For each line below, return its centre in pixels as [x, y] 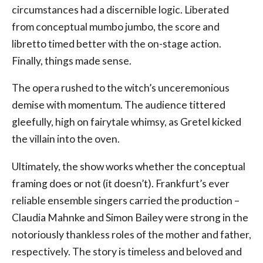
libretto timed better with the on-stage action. [117, 43]
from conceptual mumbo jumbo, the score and [116, 26]
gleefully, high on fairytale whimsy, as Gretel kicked [127, 122]
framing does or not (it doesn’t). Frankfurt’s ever [121, 184]
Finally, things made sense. [72, 60]
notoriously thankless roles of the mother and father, [131, 235]
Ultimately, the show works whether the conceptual [129, 167]
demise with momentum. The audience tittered [119, 105]
